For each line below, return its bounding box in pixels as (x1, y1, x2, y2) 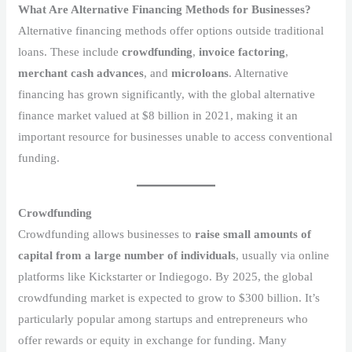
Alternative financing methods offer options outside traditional (18, 24, 324, 37)
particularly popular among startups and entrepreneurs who (18, 312, 309, 325)
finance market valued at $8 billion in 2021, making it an (18, 108, 299, 122)
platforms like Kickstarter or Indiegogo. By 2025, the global (18, 269, 313, 283)
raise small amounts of (195, 227, 312, 240)
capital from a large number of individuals (18, 248, 236, 262)
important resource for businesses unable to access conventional (18, 130, 333, 143)
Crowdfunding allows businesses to (18, 227, 196, 240)
